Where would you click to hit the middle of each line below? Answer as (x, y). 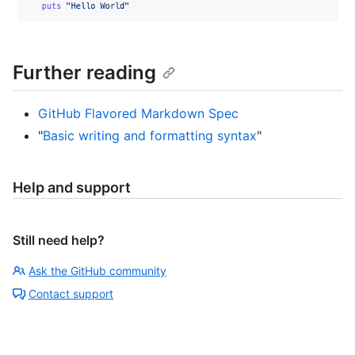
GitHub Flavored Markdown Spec (138, 114)
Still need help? (59, 240)
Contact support (71, 294)
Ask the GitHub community (97, 271)
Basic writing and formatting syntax (150, 136)
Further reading (84, 73)
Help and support (72, 188)
